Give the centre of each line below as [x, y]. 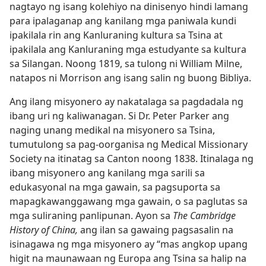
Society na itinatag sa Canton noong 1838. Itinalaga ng [132, 159]
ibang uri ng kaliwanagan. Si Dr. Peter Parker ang [119, 116]
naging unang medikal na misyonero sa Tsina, [112, 130]
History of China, [44, 230]
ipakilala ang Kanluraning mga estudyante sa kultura [128, 49]
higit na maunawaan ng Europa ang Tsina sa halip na [128, 258]
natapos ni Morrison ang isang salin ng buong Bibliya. [130, 78]
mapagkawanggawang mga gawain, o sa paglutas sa [129, 201]
